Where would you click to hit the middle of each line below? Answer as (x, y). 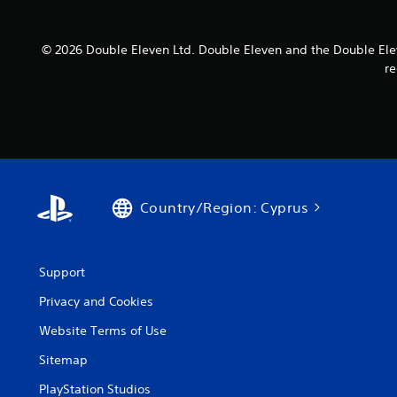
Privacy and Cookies (96, 302)
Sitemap (63, 360)
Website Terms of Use (103, 331)
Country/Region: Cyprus (225, 208)
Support (62, 272)
